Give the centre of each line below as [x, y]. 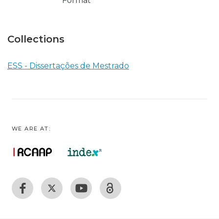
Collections [36, 39]
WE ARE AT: [31, 129]
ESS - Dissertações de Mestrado [68, 66]
